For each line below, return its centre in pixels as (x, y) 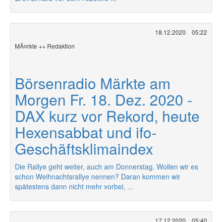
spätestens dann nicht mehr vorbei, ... (74, 186)
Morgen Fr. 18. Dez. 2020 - (104, 99)
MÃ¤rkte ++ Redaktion (45, 46)
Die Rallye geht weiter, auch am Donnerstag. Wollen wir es (107, 166)
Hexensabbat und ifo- (86, 132)
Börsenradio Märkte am (93, 83)
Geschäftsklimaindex (84, 148)
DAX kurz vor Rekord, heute (107, 116)
